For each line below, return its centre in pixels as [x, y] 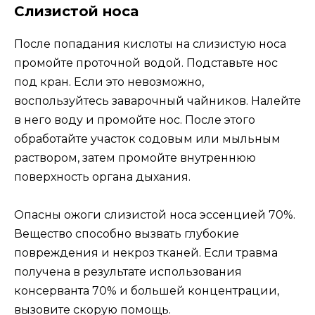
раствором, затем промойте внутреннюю [135, 157]
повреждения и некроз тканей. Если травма [146, 252]
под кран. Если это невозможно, [109, 82]
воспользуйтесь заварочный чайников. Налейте [157, 101]
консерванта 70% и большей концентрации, [147, 290]
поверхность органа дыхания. [102, 176]
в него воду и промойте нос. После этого [135, 120]
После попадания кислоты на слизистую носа [150, 44]
